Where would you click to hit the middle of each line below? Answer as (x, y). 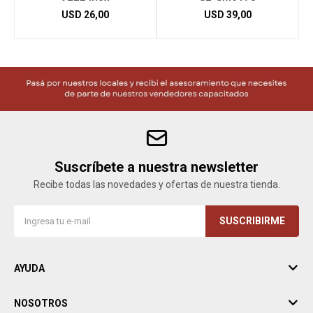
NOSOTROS (41, 303)
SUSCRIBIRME (252, 221)
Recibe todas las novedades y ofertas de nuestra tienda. (156, 184)
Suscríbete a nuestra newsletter (156, 167)
